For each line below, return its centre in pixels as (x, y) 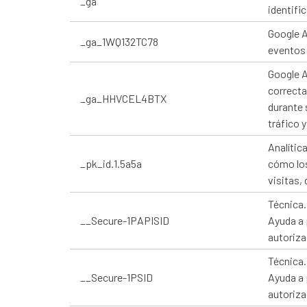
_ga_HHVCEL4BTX (123, 98)
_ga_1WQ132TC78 (119, 41)
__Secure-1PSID (116, 277)
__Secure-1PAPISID (125, 220)
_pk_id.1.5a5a (111, 163)
